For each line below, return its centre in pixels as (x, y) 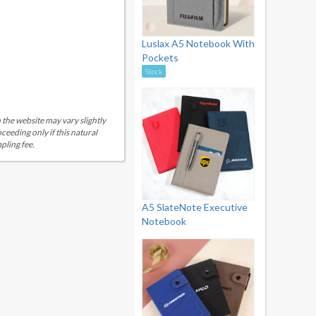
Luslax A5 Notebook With (198, 43)
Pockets (160, 57)
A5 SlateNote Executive (195, 207)
